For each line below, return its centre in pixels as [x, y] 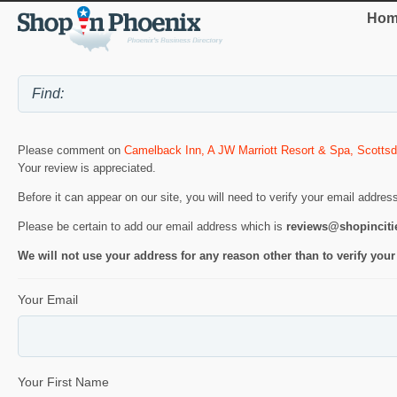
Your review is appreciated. [87, 168]
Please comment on [71, 151]
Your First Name [63, 382]
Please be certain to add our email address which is [152, 227]
